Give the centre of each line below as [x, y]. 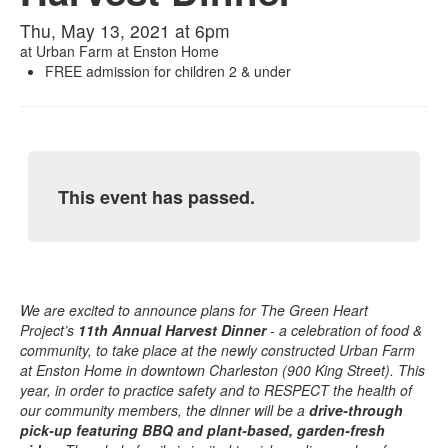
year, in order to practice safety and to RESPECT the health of [216, 389]
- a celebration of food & [346, 329]
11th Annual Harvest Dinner [174, 329]
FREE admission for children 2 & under [168, 71]
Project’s [49, 329]
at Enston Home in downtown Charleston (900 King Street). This [222, 369]
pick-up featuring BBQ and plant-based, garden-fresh [202, 429]
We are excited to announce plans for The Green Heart [194, 309]
